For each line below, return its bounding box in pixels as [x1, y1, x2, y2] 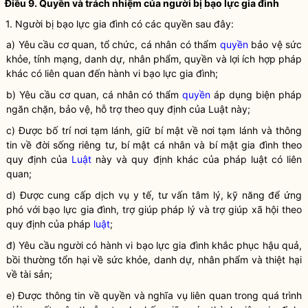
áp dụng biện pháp [210, 89, 302, 100]
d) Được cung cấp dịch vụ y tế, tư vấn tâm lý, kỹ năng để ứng [6, 189, 302, 201]
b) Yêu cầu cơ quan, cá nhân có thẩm [6, 89, 183, 100]
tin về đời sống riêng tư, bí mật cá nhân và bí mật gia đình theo [6, 139, 302, 151]
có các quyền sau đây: [129, 18, 234, 30]
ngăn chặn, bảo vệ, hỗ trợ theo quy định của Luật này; [6, 103, 250, 115]
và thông [257, 124, 302, 136]
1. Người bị [5, 18, 56, 30]
